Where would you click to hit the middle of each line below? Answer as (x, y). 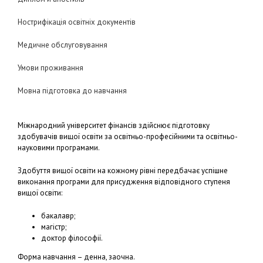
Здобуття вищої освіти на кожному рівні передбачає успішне (123, 171)
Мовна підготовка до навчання (72, 91)
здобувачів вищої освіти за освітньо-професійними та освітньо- (128, 136)
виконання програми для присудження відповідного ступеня (124, 182)
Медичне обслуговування (63, 45)
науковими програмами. (59, 148)
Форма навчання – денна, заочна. (76, 257)
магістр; (54, 227)
